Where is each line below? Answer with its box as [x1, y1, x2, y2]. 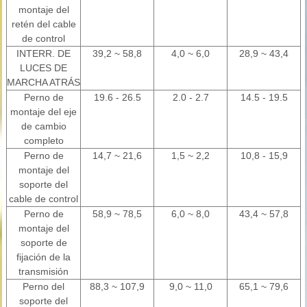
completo [23, 135, 64, 146]
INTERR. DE [16, 48, 71, 59]
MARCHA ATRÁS [7, 77, 80, 88]
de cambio [21, 121, 66, 132]
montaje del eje [10, 106, 77, 117]
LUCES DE [20, 62, 67, 73]
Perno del [23, 281, 64, 292]
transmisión [19, 266, 69, 277]
